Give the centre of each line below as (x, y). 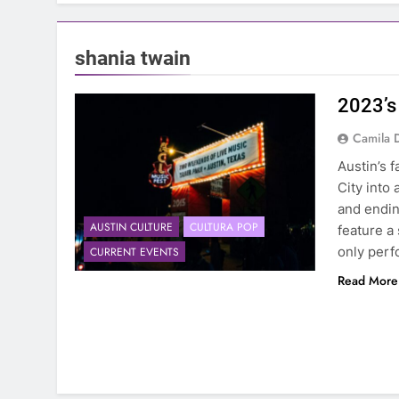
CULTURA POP (224, 228)
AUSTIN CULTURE (131, 228)
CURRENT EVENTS (134, 252)
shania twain (133, 57)
